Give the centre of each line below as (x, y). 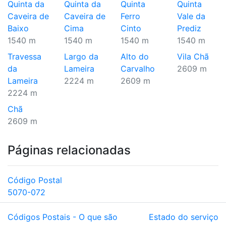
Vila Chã (193, 56)
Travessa (24, 56)
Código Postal (35, 180)
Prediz (189, 28)
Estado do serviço (184, 217)
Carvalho (138, 69)
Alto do (135, 56)
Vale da (191, 16)
